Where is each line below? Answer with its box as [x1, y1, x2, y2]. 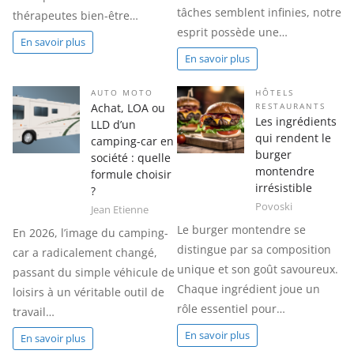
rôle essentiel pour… [177, 301, 285, 317]
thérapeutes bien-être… [13, 8, 138, 24]
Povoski [255, 199, 292, 213]
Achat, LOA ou [91, 100, 165, 116]
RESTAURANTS [255, 101, 326, 112]
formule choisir [91, 167, 171, 183]
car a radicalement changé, [13, 245, 157, 261]
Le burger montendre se [177, 222, 306, 238]
